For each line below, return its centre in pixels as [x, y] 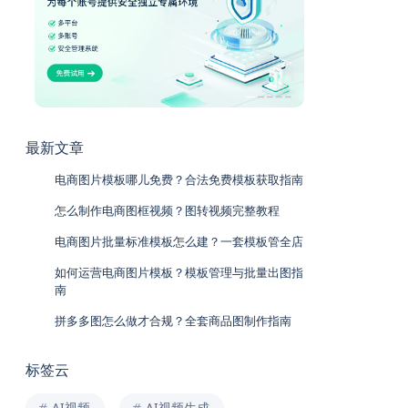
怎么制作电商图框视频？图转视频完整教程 [167, 210]
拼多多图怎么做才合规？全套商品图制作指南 [173, 320]
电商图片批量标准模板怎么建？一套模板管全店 [179, 241]
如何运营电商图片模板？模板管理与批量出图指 [179, 272]
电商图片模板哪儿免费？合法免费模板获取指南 [179, 179]
